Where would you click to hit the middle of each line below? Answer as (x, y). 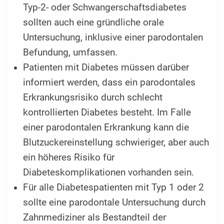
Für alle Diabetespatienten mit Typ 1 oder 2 (114, 188)
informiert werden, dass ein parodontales (109, 83)
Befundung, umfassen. (70, 53)
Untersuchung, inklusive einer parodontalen (113, 38)
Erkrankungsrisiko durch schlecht (93, 98)
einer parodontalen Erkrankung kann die (106, 128)
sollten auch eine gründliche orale (94, 23)
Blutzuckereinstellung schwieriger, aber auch (116, 143)
